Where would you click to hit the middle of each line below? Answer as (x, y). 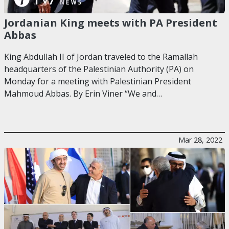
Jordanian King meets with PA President (111, 22)
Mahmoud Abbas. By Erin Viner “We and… (83, 94)
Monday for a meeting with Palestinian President (98, 82)
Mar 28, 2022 (200, 140)
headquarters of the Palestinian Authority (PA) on (99, 69)
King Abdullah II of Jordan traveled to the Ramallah (101, 57)
